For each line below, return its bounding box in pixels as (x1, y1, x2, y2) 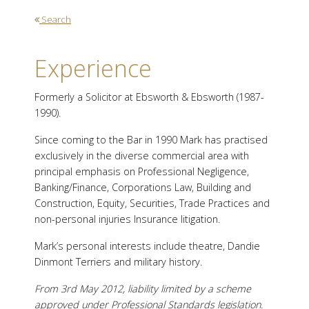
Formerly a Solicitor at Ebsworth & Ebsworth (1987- (34, 90, 264, 104)
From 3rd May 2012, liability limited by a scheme (34, 282, 251, 296)
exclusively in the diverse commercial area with (34, 149, 249, 163)
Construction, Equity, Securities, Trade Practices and (34, 197, 270, 210)
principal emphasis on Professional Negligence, (34, 165, 249, 179)
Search (39, 13, 71, 26)
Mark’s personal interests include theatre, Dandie (34, 239, 260, 253)
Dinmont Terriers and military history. (34, 255, 202, 269)
